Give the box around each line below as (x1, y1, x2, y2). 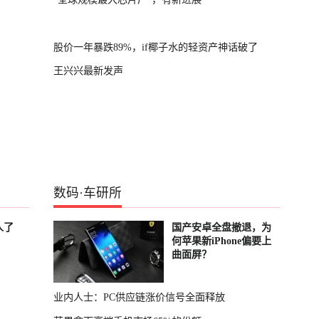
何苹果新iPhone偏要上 (171, 235, 271, 247)
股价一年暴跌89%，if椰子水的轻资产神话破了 (53, 41, 258, 53)
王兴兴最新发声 (53, 65, 124, 77)
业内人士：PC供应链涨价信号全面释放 (53, 291, 226, 303)
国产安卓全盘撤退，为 (171, 221, 271, 234)
